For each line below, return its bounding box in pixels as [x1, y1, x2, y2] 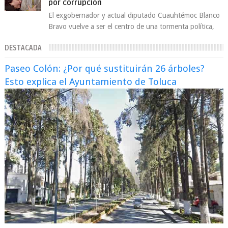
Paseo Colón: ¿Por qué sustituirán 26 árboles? [4, 63, 205, 74]
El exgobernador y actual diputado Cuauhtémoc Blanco [48, 11, 220, 19]
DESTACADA [4, 44, 42, 52]
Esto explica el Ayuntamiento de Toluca [4, 76, 177, 87]
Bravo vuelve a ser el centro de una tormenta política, [48, 22, 215, 31]
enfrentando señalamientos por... [48, 34, 152, 42]
